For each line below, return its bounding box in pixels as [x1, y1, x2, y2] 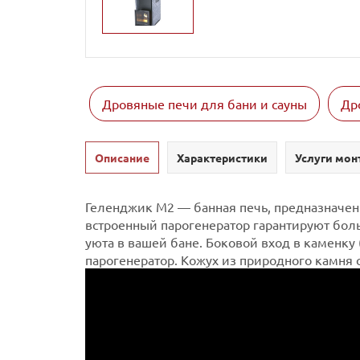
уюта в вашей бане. [85, 233, 202, 250]
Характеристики [177, 149, 268, 165]
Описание [95, 149, 149, 165]
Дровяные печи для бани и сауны [102, 95, 307, 112]
